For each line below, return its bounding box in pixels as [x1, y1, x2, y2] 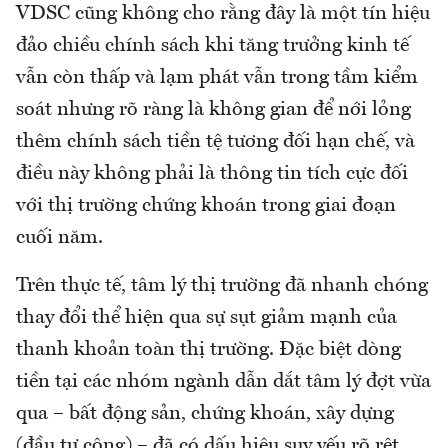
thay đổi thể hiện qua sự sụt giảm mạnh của [16, 308, 397, 329]
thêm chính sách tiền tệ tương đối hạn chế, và [16, 132, 415, 153]
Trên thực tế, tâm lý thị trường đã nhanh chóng [16, 276, 428, 297]
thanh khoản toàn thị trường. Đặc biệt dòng [16, 340, 401, 361]
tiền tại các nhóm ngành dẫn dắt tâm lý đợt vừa [16, 372, 431, 393]
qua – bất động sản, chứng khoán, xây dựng [16, 404, 394, 425]
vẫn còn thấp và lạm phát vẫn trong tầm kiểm [16, 68, 418, 89]
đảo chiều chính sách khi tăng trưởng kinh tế [16, 36, 409, 57]
